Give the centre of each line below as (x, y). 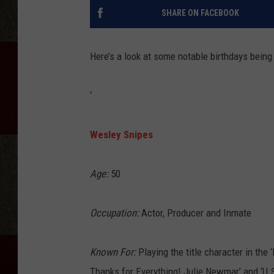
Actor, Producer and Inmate (195, 213)
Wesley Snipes (121, 135)
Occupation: (114, 213)
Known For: (113, 252)
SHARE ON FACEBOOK (200, 13)
